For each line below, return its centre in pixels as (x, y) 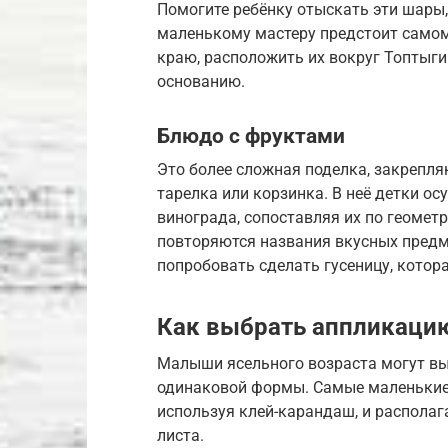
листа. (180, 435)
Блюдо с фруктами (251, 136)
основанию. (201, 82)
